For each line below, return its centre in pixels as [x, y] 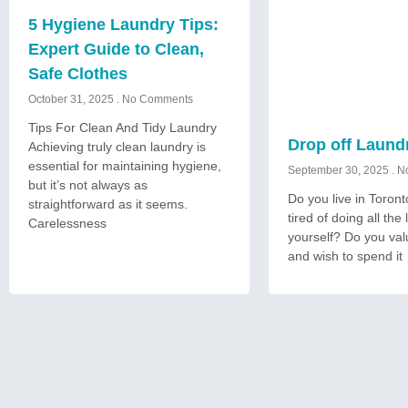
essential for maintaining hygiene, [125, 165]
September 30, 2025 [340, 170]
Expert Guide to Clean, [116, 49]
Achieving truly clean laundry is [117, 146]
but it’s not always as [88, 184]
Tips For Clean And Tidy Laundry [122, 127]
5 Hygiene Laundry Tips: [123, 24]
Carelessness [67, 223]
